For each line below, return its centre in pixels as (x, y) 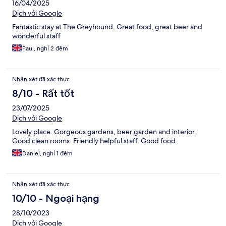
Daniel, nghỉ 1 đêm (47, 154)
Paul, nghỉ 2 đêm (45, 49)
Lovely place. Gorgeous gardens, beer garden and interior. (104, 132)
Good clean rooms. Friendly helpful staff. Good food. (95, 141)
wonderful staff (36, 36)
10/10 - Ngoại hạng (56, 199)
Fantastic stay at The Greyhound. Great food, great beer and (107, 27)
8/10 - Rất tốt (43, 94)
